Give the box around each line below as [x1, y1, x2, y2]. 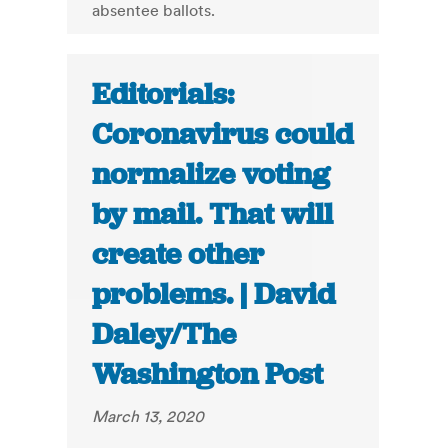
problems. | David [92, 275, 336, 314]
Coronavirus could [92, 115, 354, 154]
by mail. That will [92, 195, 334, 234]
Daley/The [92, 315, 237, 354]
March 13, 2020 [92, 406, 205, 427]
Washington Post [92, 355, 324, 394]
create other [92, 235, 265, 274]
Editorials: [92, 75, 235, 114]
